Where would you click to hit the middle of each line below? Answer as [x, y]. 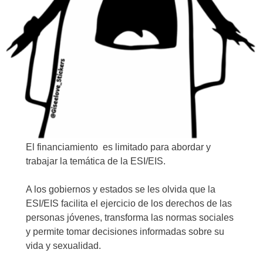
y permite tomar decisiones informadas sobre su [125, 231]
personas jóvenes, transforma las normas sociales [130, 217]
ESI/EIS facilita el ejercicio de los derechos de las [129, 203]
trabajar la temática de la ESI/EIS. [96, 161]
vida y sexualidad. [64, 245]
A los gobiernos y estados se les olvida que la [121, 189]
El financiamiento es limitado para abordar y [119, 147]
